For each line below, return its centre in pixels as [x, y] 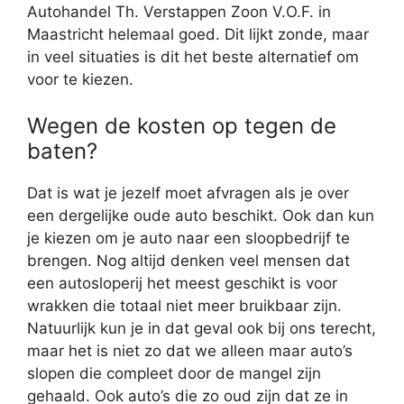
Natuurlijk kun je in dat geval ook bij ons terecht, [202, 329]
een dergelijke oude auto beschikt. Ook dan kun [201, 216]
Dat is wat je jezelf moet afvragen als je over [188, 193]
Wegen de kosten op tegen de [182, 126]
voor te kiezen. [80, 79]
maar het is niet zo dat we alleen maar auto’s [190, 351]
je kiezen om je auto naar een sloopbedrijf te [188, 239]
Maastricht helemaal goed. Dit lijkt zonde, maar [198, 34]
